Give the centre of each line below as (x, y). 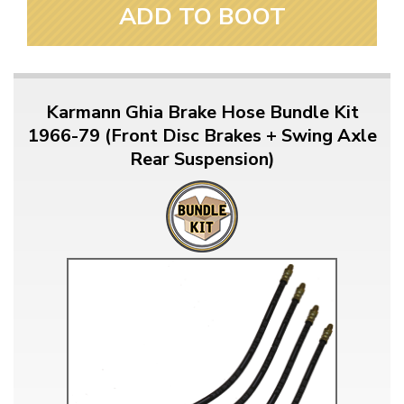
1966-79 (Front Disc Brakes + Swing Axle (202, 136)
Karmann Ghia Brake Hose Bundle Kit (202, 113)
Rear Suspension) (202, 160)
